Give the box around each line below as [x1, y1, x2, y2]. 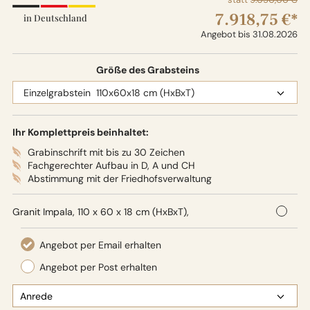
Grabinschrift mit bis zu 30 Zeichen [27, 146, 185, 158]
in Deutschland [23, 12, 87, 24]
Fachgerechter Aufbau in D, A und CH [27, 159, 195, 172]
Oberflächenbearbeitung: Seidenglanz [12, 219, 181, 232]
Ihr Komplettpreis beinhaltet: [12, 126, 149, 138]
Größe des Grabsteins [95, 64, 199, 76]
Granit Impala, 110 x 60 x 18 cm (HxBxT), [12, 206, 189, 218]
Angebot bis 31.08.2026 [201, 28, 298, 40]
